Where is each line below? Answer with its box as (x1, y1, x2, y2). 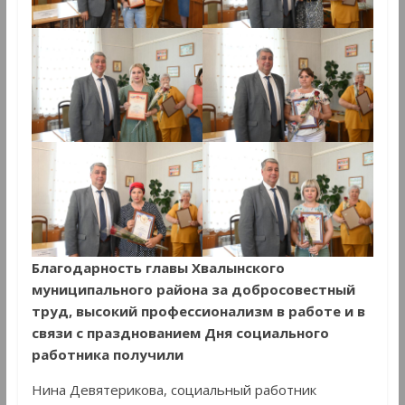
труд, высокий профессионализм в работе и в (31, 301, 365, 320)
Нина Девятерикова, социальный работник (31, 380, 316, 399)
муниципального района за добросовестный (31, 279, 355, 298)
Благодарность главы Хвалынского (31, 258, 285, 277)
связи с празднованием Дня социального (31, 323, 329, 342)
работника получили (31, 344, 184, 363)
